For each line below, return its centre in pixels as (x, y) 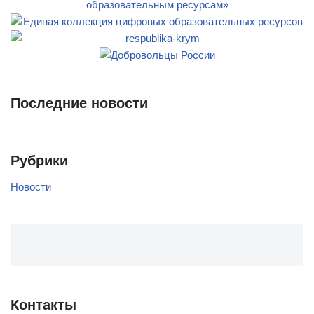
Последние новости (79, 103)
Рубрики (39, 160)
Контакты (43, 305)
